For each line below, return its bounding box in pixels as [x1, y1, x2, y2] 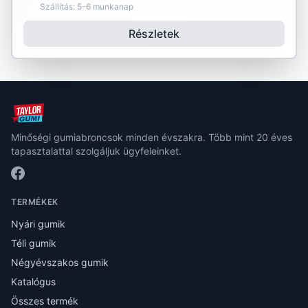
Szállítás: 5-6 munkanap [40, 1, 133, 12]
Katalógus [11, 276, 56, 287]
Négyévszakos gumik [11, 256, 109, 268]
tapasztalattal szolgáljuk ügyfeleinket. [11, 145, 181, 157]
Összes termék [11, 295, 78, 307]
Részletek [129, 27, 179, 41]
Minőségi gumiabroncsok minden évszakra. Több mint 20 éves [11, 131, 292, 143]
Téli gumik [11, 237, 56, 249]
